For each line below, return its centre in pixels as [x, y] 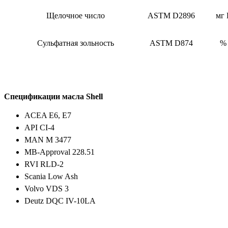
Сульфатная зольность [76, 43]
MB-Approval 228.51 [60, 152]
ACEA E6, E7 [48, 115]
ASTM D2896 [171, 15]
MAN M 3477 [48, 139]
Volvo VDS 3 [47, 188]
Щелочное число [76, 15]
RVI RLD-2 [44, 164]
